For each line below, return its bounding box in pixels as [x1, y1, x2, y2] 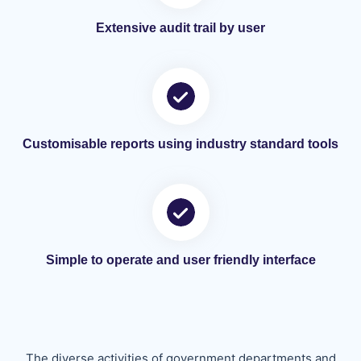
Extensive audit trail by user [96, 21, 265, 35]
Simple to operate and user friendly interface [45, 253, 316, 267]
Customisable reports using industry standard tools [23, 137, 338, 151]
